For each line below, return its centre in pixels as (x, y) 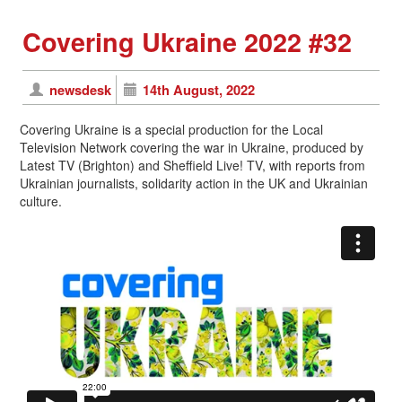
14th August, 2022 (199, 89)
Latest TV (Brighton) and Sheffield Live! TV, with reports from (192, 165)
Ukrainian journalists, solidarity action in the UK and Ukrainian (194, 183)
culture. (41, 201)
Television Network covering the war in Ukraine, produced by (192, 147)
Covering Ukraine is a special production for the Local (171, 129)
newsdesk (80, 89)
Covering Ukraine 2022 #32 (187, 41)
